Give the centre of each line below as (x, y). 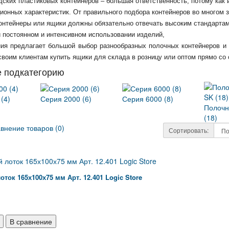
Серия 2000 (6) (66, 98)
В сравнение (31, 222)
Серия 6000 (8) (147, 98)
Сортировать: (188, 130)
